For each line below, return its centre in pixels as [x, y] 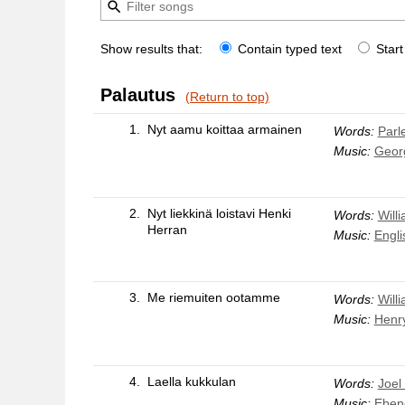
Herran [167, 229]
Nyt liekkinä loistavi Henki [219, 213]
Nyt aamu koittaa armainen [224, 129]
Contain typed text [289, 49]
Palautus [137, 94]
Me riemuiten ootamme [213, 297]
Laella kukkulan [191, 381]
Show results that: [153, 49]
